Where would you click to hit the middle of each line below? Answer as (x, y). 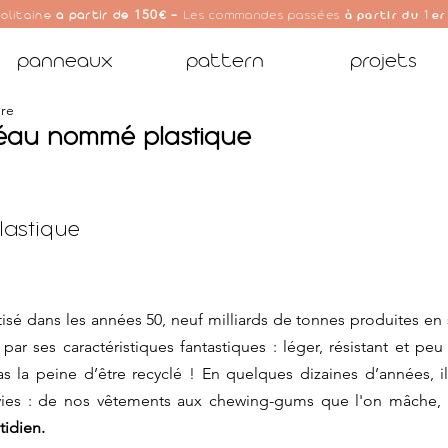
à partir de (95, 16)
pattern (224, 62)
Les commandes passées (261, 16)
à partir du (381, 16)
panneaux (65, 62)
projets (383, 62)
